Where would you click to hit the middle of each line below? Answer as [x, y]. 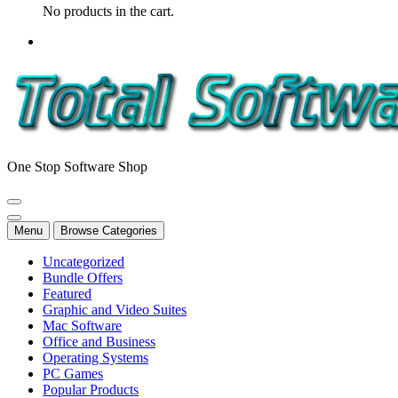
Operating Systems [96, 357]
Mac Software [82, 325]
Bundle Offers [83, 277]
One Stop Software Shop [77, 166]
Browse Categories [109, 230]
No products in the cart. [108, 11]
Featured [67, 293]
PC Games [73, 373]
